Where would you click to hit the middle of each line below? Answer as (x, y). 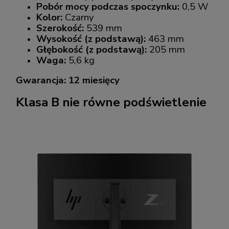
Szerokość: (60, 28)
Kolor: (49, 18)
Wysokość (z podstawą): (91, 39)
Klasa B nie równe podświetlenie (111, 102)
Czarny (78, 18)
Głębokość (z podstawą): (91, 50)
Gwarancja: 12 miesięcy (68, 81)
